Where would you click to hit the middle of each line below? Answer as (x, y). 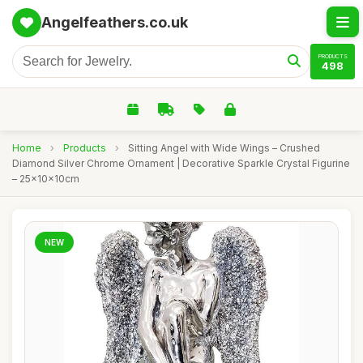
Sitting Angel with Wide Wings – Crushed (224, 148)
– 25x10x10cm (46, 179)
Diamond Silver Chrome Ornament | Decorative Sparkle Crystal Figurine (181, 163)
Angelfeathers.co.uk (115, 22)
